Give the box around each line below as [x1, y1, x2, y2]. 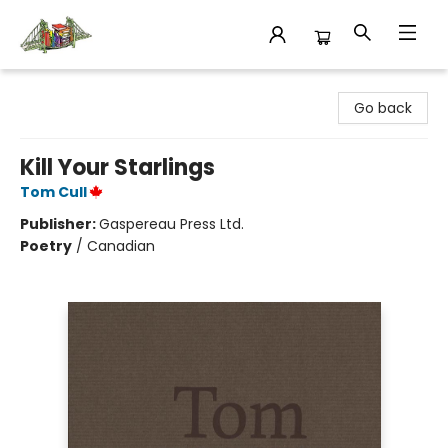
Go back [354, 98, 412, 118]
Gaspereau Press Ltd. [99, 214, 244, 234]
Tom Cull [20, 182, 87, 202]
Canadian [87, 236, 155, 256]
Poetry [20, 236, 72, 256]
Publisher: [20, 214, 99, 234]
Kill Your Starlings [20, 152, 215, 183]
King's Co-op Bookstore [15, 76, 177, 96]
